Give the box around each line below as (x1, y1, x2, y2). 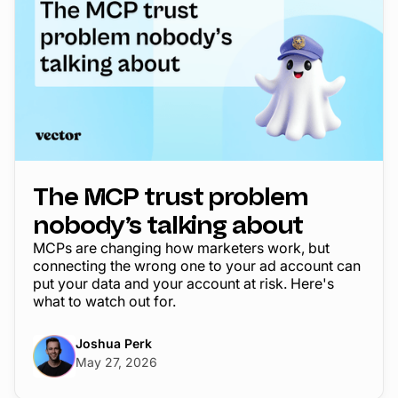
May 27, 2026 (76, 354, 157, 370)
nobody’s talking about (33, 207, 304, 242)
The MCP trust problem (33, 179, 308, 213)
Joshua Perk (76, 335, 152, 351)
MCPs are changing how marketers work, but (33, 238, 330, 257)
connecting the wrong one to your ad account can (33, 256, 361, 275)
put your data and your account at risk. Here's (33, 274, 334, 292)
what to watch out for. (33, 291, 176, 310)
